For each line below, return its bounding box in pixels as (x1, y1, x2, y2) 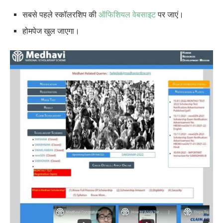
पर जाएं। (156, 9, 184, 19)
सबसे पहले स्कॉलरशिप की (22, 9, 99, 19)
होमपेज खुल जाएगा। (22, 26, 80, 36)
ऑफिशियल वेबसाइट (99, 9, 156, 19)
